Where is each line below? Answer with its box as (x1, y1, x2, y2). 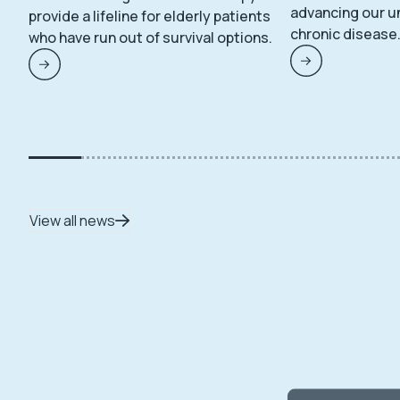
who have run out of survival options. (29, 28, 272, 47)
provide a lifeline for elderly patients (29, 6, 271, 26)
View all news (29, 211, 115, 230)
